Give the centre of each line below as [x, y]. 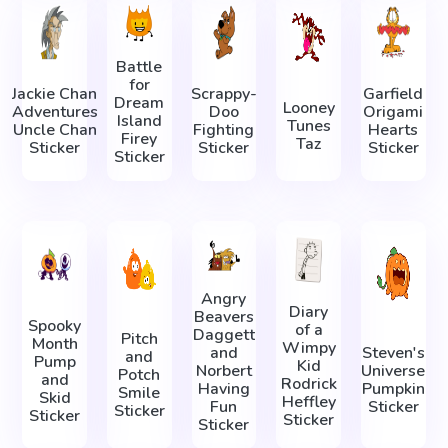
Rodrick [308, 384]
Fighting [224, 130]
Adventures [54, 112]
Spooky [55, 325]
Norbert [223, 370]
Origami [393, 112]
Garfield [393, 94]
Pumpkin [393, 388]
